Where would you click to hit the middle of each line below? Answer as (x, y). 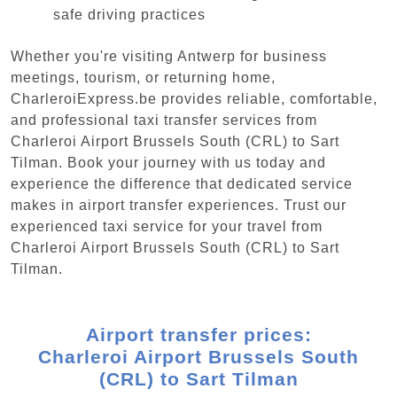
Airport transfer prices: (198, 334)
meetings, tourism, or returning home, (143, 77)
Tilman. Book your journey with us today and (168, 162)
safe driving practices (129, 15)
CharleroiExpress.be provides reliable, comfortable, (194, 98)
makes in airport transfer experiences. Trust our (179, 205)
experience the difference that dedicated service (182, 183)
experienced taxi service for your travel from (167, 226)
